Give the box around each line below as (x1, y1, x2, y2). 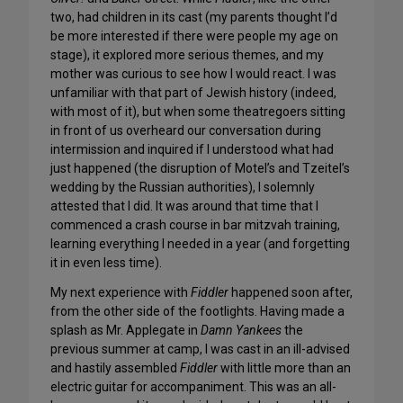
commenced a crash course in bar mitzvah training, (50, 218, 340, 233)
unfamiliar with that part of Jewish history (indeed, (50, 85, 336, 101)
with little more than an (218, 361, 351, 376)
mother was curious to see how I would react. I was (50, 67, 336, 82)
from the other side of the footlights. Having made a (50, 304, 345, 319)
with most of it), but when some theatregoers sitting (50, 104, 345, 120)
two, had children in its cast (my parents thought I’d (50, 10, 337, 25)
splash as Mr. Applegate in (50, 323, 201, 338)
